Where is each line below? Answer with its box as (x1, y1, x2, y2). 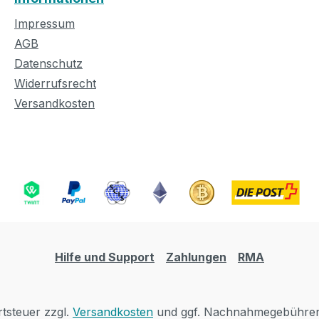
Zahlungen (166, 250, 226, 264)
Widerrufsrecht (14, 76, 96, 90)
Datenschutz (14, 56, 83, 70)
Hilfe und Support (55, 250, 155, 264)
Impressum (14, 16, 75, 31)
